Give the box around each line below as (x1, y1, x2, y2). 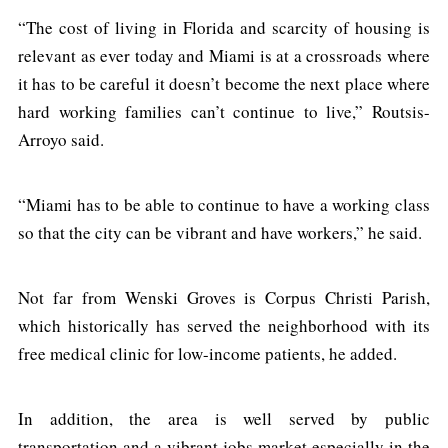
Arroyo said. (18, 128, 104, 151)
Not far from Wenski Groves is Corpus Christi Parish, (18, 286, 430, 309)
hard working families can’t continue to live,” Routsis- (18, 100, 430, 123)
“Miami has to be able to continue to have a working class (18, 193, 430, 216)
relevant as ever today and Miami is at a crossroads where (18, 44, 430, 67)
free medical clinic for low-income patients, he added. (18, 342, 397, 365)
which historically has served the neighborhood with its (18, 314, 430, 337)
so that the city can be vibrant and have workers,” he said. (18, 221, 422, 244)
